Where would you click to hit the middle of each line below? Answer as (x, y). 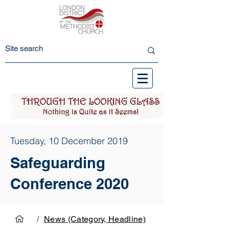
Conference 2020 (70, 184)
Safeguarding (58, 163)
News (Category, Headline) (95, 219)
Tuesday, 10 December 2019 (69, 141)
